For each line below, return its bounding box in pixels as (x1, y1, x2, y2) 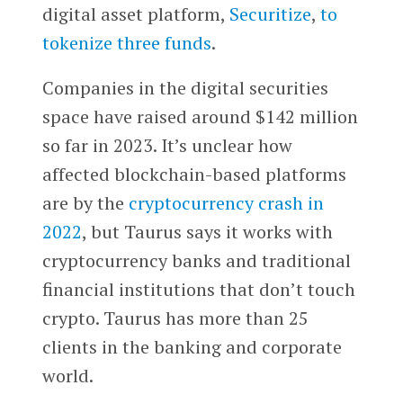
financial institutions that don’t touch (41, 277, 355, 302)
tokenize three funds (41, 31, 211, 56)
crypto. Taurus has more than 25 (41, 306, 309, 331)
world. (41, 363, 97, 389)
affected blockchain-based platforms (41, 162, 346, 187)
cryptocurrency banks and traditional (41, 248, 351, 273)
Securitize (228, 2, 311, 27)
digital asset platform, (41, 2, 229, 27)
